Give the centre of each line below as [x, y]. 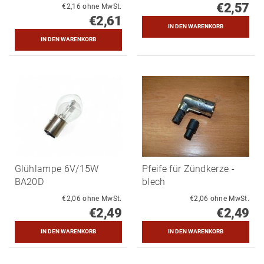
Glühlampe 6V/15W [57, 169]
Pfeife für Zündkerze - [189, 169]
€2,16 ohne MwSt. [102, 6]
